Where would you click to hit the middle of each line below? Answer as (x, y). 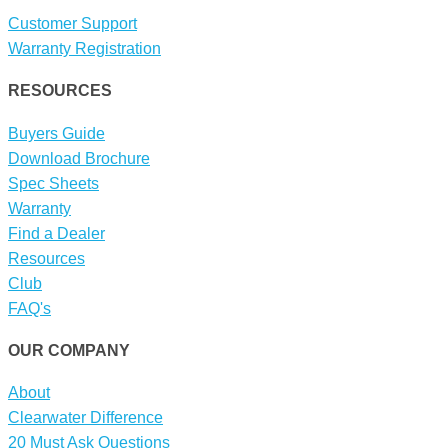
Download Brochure (79, 158)
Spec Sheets (53, 183)
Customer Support (72, 24)
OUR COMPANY (69, 350)
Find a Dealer (56, 233)
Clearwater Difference (85, 418)
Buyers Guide (56, 133)
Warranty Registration (84, 49)
